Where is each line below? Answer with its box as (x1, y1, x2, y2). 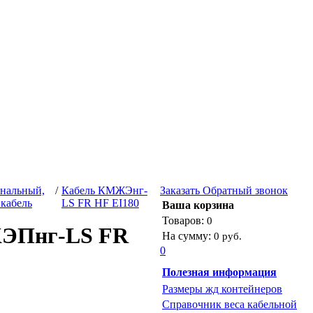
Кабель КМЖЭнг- (61, 184, 147, 196)
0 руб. (214, 231, 242, 242)
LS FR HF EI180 (61, 197, 139, 209)
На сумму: (162, 230, 214, 242)
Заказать (160, 184, 200, 196)
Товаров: (162, 214, 207, 226)
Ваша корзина (162, 199, 234, 211)
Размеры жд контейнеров (162, 283, 282, 295)
